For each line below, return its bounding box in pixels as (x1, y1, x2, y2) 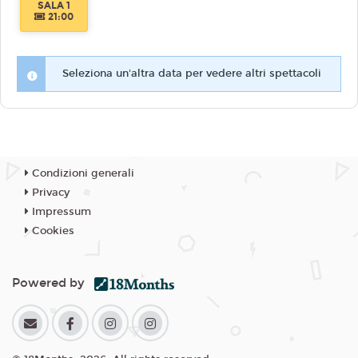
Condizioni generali (29, 166, 134, 180)
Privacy (29, 185, 70, 199)
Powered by (12, 275, 94, 290)
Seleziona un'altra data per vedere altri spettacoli (62, 66, 321, 80)
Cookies (29, 224, 74, 237)
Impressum (29, 205, 91, 218)
